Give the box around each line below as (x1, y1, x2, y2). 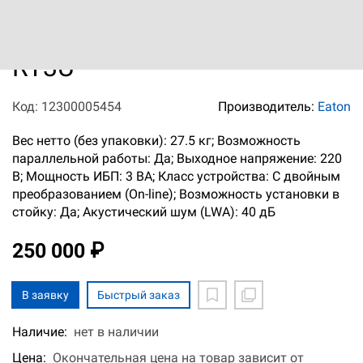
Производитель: (218, 99, 318, 115)
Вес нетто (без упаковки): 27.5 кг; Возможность (12, 133, 301, 149)
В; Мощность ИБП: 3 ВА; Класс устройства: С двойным (12, 169, 340, 185)
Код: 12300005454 (12, 99, 122, 115)
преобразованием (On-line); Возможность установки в (12, 186, 340, 203)
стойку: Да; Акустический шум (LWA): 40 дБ (12, 204, 275, 220)
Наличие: (12, 324, 67, 340)
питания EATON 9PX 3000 (12, 23, 318, 55)
